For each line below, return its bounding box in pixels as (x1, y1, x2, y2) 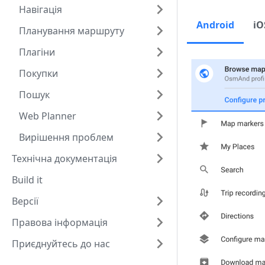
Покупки (19, 67, 58, 80)
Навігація (19, 3, 62, 16)
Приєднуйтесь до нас (12, 237, 110, 250)
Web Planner (19, 109, 76, 122)
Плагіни (19, 46, 55, 59)
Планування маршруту (19, 24, 124, 37)
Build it (12, 173, 43, 186)
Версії (12, 195, 38, 208)
